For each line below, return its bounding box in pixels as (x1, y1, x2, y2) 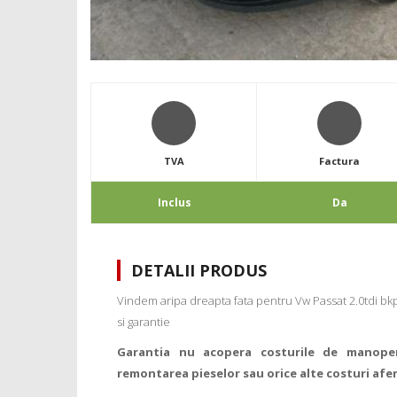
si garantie (117, 314, 170, 331)
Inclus (157, 195, 191, 211)
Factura (319, 154, 361, 168)
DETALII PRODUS (131, 260, 267, 282)
